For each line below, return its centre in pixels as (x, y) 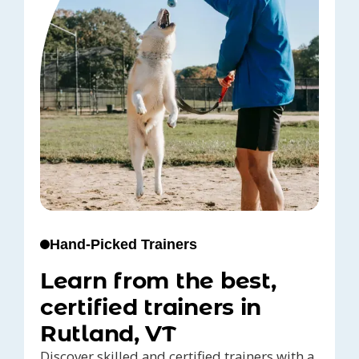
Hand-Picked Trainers (123, 245)
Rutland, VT (108, 334)
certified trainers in (151, 307)
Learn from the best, (158, 281)
